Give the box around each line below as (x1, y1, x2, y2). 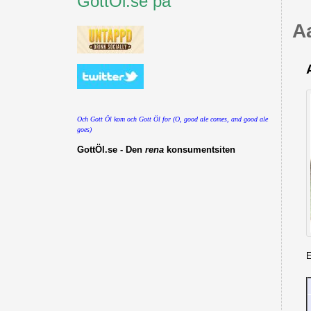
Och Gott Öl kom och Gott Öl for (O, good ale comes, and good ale (76, 115, 268, 123)
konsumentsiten (166, 144, 235, 155)
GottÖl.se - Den (76, 144, 145, 155)
